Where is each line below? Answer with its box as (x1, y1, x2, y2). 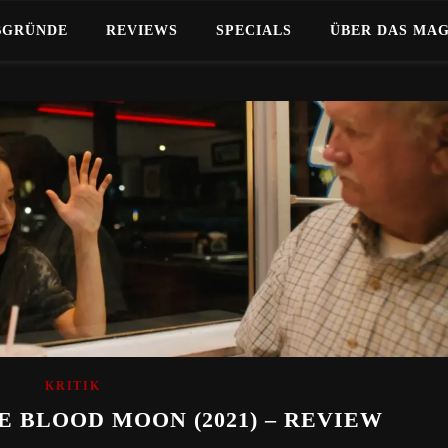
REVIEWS (106, 23, 178, 38)
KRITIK (45, 379, 101, 394)
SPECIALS (216, 23, 292, 38)
